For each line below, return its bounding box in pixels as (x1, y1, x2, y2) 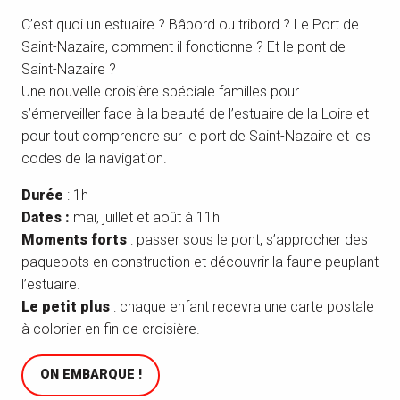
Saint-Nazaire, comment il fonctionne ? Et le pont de (21, 38, 346, 55)
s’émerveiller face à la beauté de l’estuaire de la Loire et (21, 105, 369, 122)
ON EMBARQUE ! (39, 367, 142, 383)
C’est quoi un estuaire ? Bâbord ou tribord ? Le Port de (21, 16, 359, 33)
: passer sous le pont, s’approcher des (127, 231, 368, 248)
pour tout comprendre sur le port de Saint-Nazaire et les (21, 128, 371, 145)
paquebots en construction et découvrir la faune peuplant (21, 254, 379, 271)
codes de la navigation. (21, 150, 167, 167)
